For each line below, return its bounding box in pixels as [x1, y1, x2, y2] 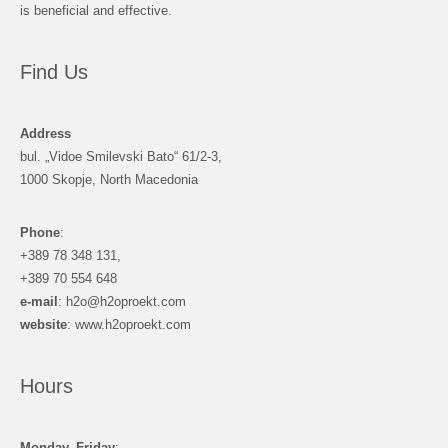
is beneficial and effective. [20, 2, 172, 18]
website [20, 316, 67, 332]
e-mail [20, 293, 58, 309]
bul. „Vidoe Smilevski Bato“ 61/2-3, [20, 148, 222, 164]
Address [20, 125, 71, 141]
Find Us [20, 60, 88, 83]
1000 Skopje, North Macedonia [20, 171, 198, 187]
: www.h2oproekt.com [67, 316, 191, 332]
